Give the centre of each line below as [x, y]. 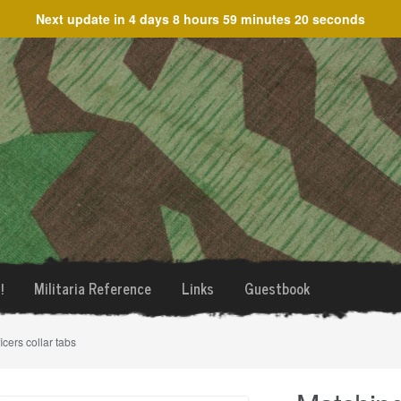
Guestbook [277, 288]
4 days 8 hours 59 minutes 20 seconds [247, 19]
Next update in [82, 19]
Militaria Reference [92, 288]
